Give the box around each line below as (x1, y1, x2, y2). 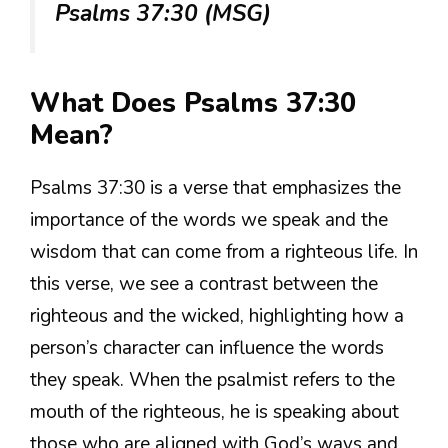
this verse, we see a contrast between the (30, 270, 378, 297)
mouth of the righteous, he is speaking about (30, 398, 399, 425)
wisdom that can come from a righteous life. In (30, 238, 418, 265)
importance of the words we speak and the (30, 206, 388, 233)
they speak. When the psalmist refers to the (30, 366, 395, 393)
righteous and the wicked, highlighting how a (30, 302, 404, 329)
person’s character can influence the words (30, 334, 384, 361)
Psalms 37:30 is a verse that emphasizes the (30, 174, 401, 201)
